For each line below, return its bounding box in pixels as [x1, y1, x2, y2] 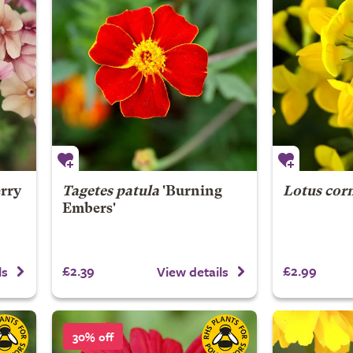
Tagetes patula [61, 185, 159, 199]
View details [157, 261, 229, 281]
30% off [72, 327, 113, 345]
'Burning [158, 185, 222, 199]
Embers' [61, 203, 116, 216]
